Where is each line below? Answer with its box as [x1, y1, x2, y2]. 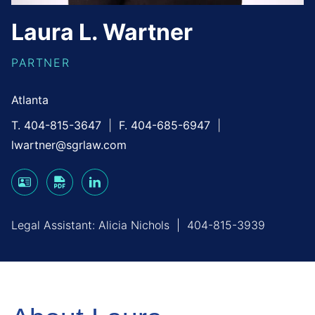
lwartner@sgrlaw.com [11, 137, 127, 152]
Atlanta [11, 92, 49, 107]
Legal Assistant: [11, 217, 98, 232]
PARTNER [11, 55, 70, 70]
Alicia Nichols [98, 217, 169, 232]
